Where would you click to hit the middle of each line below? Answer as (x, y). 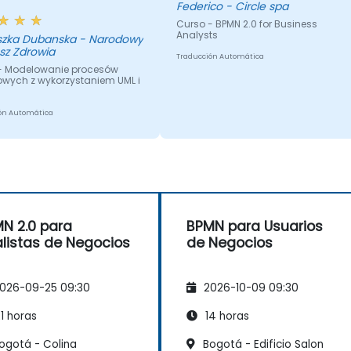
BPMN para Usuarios (255, 226)
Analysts (197, 35)
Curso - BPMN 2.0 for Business (246, 24)
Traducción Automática (220, 57)
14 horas (226, 316)
